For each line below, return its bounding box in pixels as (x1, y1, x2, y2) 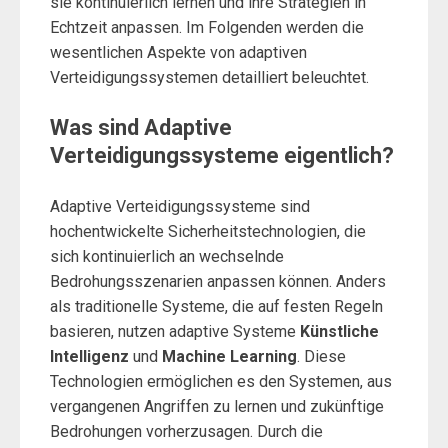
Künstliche (300, 322, 379, 341)
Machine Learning (162, 347, 297, 366)
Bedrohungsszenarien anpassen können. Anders (50, 272, 386, 291)
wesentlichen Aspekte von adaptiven (50, 43, 307, 62)
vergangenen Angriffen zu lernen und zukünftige (50, 397, 384, 416)
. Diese (297, 347, 346, 366)
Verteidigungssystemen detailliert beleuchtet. (50, 68, 369, 87)
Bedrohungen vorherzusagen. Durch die (50, 422, 323, 441)
